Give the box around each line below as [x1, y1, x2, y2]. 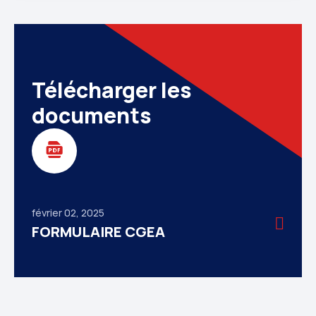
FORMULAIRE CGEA [32, 221, 165, 241]
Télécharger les [32, 75, 192, 104]
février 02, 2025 [32, 205, 104, 219]
